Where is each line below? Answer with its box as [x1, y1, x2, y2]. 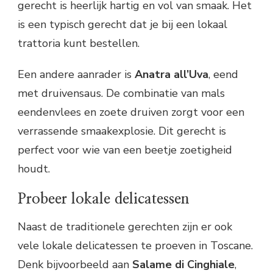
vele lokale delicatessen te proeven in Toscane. [18, 238, 253, 253]
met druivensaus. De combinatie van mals [18, 85, 225, 101]
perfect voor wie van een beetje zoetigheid [18, 142, 232, 157]
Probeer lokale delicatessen [18, 191, 190, 207]
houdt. [18, 161, 50, 176]
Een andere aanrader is [18, 66, 135, 82]
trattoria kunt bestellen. [18, 35, 140, 51]
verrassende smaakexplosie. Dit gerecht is [18, 123, 226, 138]
